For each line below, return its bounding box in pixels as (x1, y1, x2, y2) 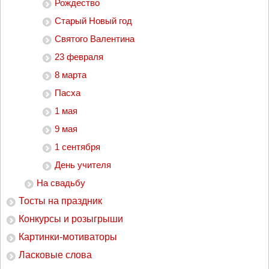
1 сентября (55, 142, 100, 152)
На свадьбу (37, 178, 85, 188)
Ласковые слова (19, 250, 92, 260)
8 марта (55, 70, 86, 80)
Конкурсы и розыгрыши (19, 214, 123, 224)
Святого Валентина (55, 34, 134, 44)
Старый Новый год (55, 16, 132, 26)
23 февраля (55, 52, 103, 62)
